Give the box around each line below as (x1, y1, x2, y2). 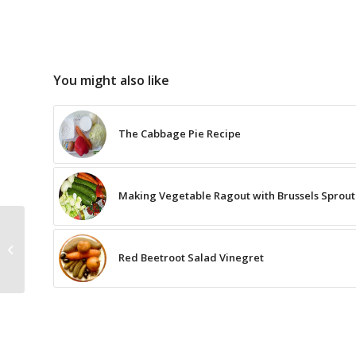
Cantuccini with (28, 242, 99, 256)
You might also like (53, 72, 169, 90)
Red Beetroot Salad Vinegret (118, 250, 264, 265)
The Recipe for (28, 225, 98, 239)
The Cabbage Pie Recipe (118, 126, 241, 141)
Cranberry (28, 258, 77, 273)
